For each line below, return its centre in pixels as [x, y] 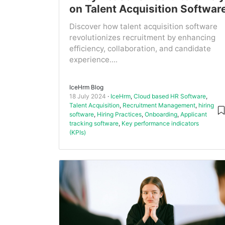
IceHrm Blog [86, 87]
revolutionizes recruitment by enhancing [142, 38]
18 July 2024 [88, 96]
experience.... [93, 60]
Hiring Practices [119, 115]
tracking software [94, 124]
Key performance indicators [160, 124]
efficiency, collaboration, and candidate [140, 49]
